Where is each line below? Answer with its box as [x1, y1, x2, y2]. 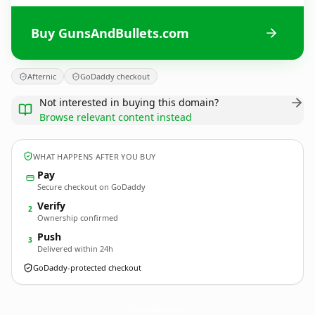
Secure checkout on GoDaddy [37, 181, 146, 192]
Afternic [27, 71, 56, 82]
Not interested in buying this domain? [39, 96, 219, 109]
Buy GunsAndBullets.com [31, 24, 189, 41]
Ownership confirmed [37, 212, 118, 223]
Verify [37, 199, 65, 212]
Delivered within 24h [37, 243, 113, 254]
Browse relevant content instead [39, 110, 192, 124]
